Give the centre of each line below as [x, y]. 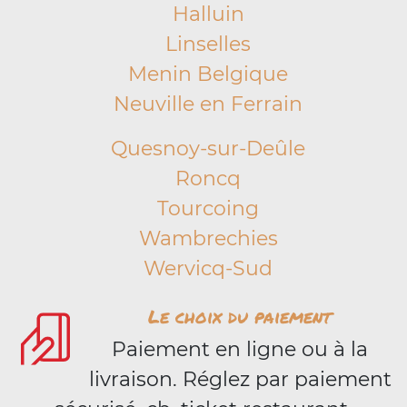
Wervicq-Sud [208, 268]
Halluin [208, 14]
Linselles [208, 44]
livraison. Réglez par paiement [240, 379]
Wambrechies [208, 238]
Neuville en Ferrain [208, 104]
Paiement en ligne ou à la [240, 349]
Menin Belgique [208, 74]
